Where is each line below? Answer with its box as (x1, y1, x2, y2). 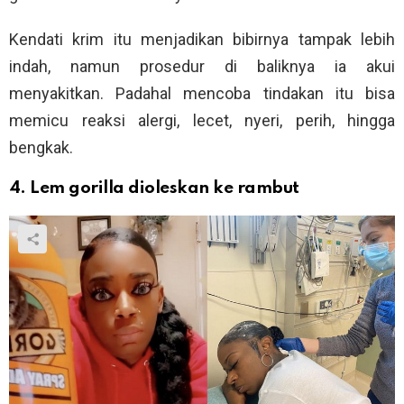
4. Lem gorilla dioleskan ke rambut (9, 179, 299, 197)
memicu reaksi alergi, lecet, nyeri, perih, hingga (9, 111, 395, 131)
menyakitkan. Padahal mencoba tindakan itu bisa (9, 84, 395, 104)
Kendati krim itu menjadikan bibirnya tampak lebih (9, 30, 395, 50)
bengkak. (9, 138, 73, 158)
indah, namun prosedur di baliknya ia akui (9, 57, 395, 77)
